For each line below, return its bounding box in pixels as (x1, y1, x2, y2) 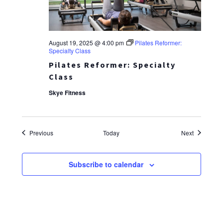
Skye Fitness (49, 88, 86, 97)
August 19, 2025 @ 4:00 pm (49, 38, 124, 47)
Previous (29, 128, 54, 137)
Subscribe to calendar (69, 159, 143, 169)
